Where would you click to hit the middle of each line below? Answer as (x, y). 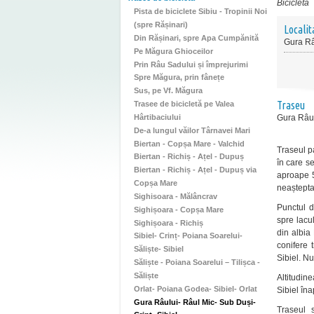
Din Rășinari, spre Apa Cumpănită (196, 37)
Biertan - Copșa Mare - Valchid (189, 143)
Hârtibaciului (157, 117)
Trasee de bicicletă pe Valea (184, 104)
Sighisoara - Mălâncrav (176, 196)
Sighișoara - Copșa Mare (179, 209)
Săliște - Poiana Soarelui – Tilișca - (197, 262)
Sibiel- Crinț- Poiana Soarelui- (188, 236)
